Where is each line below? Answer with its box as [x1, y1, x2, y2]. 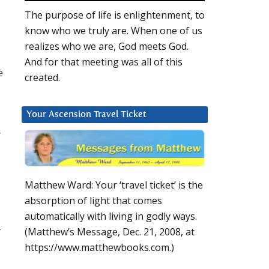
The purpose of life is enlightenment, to [25, 8, 205, 22]
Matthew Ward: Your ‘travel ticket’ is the [25, 178, 203, 192]
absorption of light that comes [25, 194, 162, 208]
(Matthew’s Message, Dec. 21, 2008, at [25, 225, 195, 239]
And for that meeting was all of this [25, 55, 183, 69]
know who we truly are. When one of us [25, 24, 202, 38]
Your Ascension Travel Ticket [26, 110, 147, 119]
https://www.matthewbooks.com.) [25, 241, 174, 255]
